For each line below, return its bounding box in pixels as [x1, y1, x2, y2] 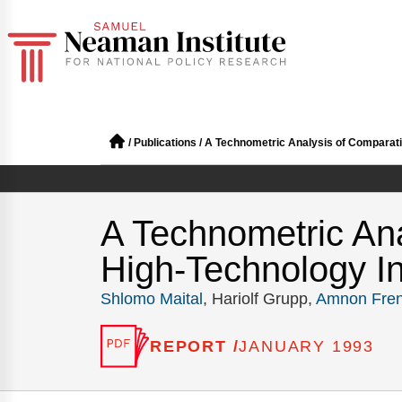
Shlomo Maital [100, 290, 203, 308]
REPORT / [150, 336, 240, 355]
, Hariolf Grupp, [203, 290, 316, 308]
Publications [134, 136, 197, 149]
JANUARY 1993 [239, 337, 375, 355]
